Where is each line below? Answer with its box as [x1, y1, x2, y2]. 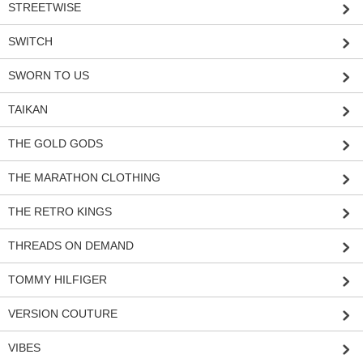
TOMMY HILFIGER [8, 273, 107, 287]
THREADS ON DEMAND [8, 239, 134, 253]
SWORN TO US [8, 69, 89, 83]
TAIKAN [8, 103, 48, 117]
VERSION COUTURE [8, 307, 117, 321]
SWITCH [8, 35, 53, 49]
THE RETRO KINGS [8, 205, 112, 219]
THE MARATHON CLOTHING [8, 171, 160, 185]
